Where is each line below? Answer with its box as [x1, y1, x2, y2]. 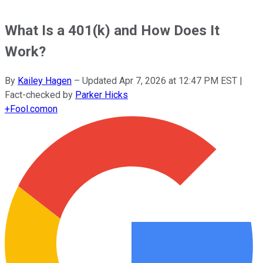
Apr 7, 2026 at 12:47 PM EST [119, 75, 237, 86]
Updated [82, 75, 119, 86]
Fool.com [10, 103, 48, 114]
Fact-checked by [5, 89, 75, 100]
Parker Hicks [75, 89, 128, 100]
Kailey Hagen [18, 75, 72, 86]
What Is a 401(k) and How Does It [5, 22, 220, 39]
